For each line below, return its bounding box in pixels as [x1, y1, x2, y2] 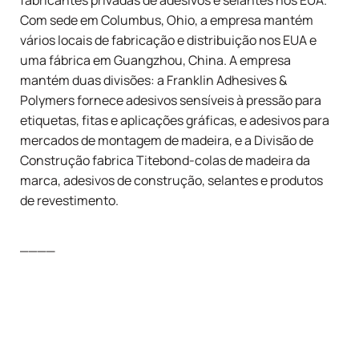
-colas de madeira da [189, 151, 310, 170]
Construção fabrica [20, 151, 136, 170]
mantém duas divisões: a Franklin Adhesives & [20, 71, 287, 90]
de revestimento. [20, 192, 119, 210]
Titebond [136, 151, 189, 170]
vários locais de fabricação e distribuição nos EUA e [20, 31, 317, 50]
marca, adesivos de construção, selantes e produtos [20, 171, 323, 190]
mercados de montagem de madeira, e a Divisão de [20, 131, 313, 150]
